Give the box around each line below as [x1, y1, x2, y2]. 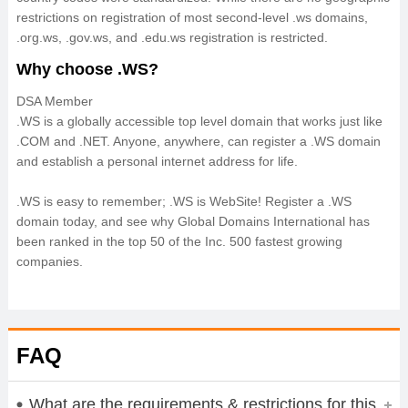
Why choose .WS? [15, 60, 158, 78]
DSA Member [15, 94, 93, 108]
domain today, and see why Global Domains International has [15, 214, 370, 229]
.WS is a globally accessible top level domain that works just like [15, 114, 382, 128]
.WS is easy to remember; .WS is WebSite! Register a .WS [15, 194, 352, 209]
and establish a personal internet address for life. [15, 154, 298, 168]
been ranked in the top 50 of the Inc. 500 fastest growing [15, 234, 342, 249]
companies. [15, 254, 83, 269]
